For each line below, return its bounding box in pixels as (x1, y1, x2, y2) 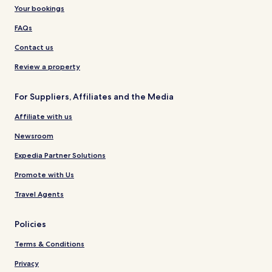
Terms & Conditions (15, 239, 84, 248)
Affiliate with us (15, 111, 72, 121)
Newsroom (15, 131, 53, 140)
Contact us (15, 42, 53, 52)
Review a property (15, 61, 80, 71)
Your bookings (15, 3, 64, 13)
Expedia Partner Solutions (15, 150, 106, 160)
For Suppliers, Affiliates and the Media (15, 90, 174, 102)
